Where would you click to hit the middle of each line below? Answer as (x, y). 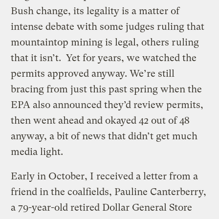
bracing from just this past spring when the (107, 89)
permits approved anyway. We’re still (93, 73)
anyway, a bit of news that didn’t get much (104, 136)
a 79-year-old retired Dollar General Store (102, 207)
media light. (37, 152)
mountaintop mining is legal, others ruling (105, 42)
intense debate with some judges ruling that (108, 26)
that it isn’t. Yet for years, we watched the (104, 58)
